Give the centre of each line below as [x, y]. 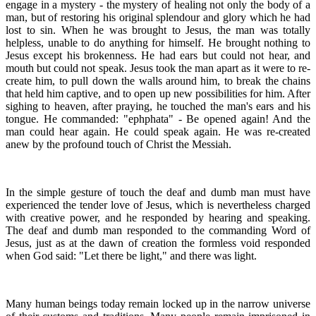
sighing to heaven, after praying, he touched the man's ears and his [158, 106]
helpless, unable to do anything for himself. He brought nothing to [158, 42]
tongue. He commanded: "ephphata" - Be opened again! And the [158, 119]
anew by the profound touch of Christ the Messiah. [119, 144]
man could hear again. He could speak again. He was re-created [158, 131]
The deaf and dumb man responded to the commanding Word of [158, 230]
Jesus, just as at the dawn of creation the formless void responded [158, 243]
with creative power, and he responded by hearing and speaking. [158, 217]
